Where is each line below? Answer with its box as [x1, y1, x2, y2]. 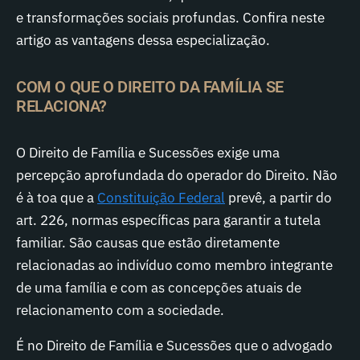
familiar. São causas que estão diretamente [16, 234, 280, 252]
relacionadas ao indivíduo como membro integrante [16, 256, 333, 274]
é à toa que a [16, 189, 94, 207]
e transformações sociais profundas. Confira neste [16, 9, 325, 27]
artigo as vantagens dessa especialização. [16, 31, 270, 49]
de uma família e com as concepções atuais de [16, 279, 301, 297]
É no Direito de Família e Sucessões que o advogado [16, 337, 333, 354]
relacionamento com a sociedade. [16, 301, 224, 319]
